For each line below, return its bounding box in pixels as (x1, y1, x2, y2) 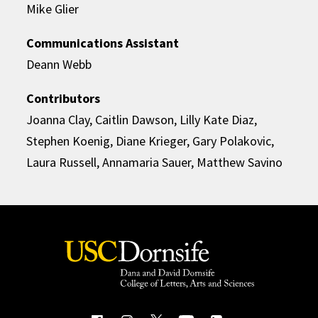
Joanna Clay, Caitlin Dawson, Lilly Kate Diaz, (26, 111, 258, 128)
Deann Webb (26, 56, 92, 73)
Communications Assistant (26, 35, 180, 52)
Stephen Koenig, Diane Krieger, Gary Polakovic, (26, 133, 275, 150)
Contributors (26, 90, 101, 107)
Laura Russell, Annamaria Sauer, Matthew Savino (26, 154, 283, 171)
